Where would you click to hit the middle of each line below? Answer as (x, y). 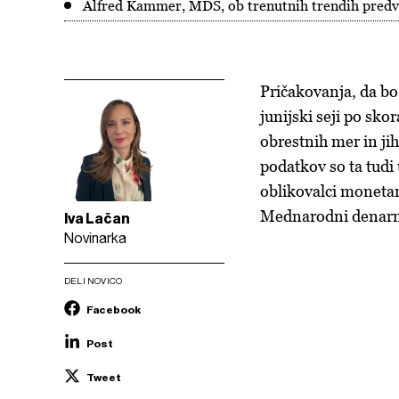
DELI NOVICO (94, 281)
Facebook (114, 310)
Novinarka (95, 238)
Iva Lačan (97, 219)
